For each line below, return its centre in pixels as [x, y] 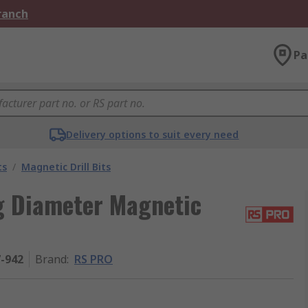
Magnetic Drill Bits [66, 167]
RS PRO [93, 259]
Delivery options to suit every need [153, 134]
